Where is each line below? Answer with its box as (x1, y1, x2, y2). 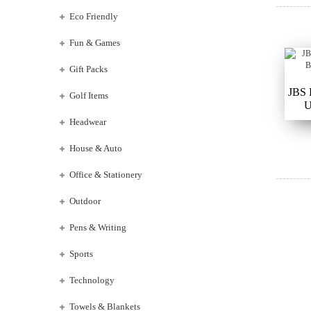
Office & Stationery (69, 169, 142, 180)
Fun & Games (69, 37, 120, 48)
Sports (69, 249, 93, 259)
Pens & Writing (69, 222, 126, 233)
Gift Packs (69, 64, 108, 74)
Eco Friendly (69, 11, 118, 22)
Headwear (69, 117, 106, 127)
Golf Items (69, 90, 108, 101)
